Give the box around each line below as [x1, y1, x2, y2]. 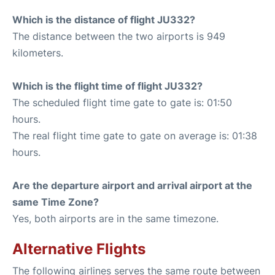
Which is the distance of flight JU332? [12, 13, 195, 26]
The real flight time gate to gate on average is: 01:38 [12, 129, 257, 142]
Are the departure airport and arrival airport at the [12, 179, 252, 192]
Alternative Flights [12, 239, 145, 258]
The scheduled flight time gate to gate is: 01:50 [12, 96, 232, 109]
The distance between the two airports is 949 [12, 29, 225, 42]
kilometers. [12, 46, 63, 59]
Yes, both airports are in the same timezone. [12, 212, 219, 225]
